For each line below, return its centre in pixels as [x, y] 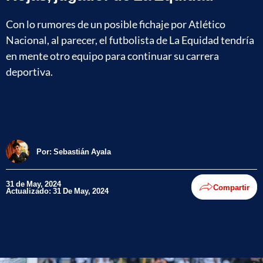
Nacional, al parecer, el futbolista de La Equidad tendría [130, 40]
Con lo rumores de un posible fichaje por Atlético [116, 24]
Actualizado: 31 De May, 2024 [57, 190]
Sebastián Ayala [82, 151]
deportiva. [29, 71]
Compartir [231, 187]
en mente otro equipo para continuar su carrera [112, 55]
